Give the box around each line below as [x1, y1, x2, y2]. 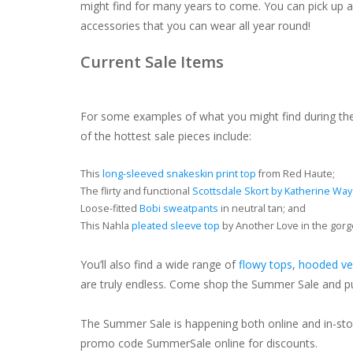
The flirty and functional [80, 184, 192, 199]
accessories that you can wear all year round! [80, 18, 310, 34]
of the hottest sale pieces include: [80, 128, 251, 144]
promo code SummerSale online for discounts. [80, 336, 318, 351]
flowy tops [239, 257, 292, 273]
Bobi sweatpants [139, 202, 218, 216]
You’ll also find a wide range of [80, 257, 239, 273]
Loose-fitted [80, 202, 139, 216]
